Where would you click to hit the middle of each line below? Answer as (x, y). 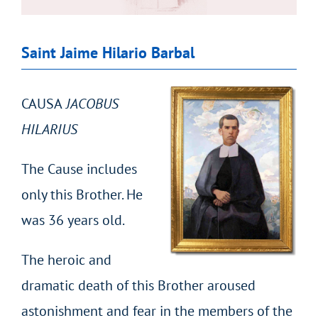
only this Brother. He (82, 195)
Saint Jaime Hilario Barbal (108, 53)
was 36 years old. (73, 220)
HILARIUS (49, 130)
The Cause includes (79, 169)
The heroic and (66, 260)
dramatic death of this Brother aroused (138, 286)
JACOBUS (90, 104)
